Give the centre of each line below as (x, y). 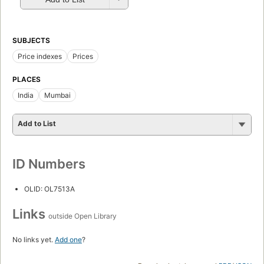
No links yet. (34, 240)
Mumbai (57, 95)
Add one (68, 240)
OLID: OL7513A (49, 189)
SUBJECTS (31, 41)
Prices (83, 57)
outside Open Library (82, 216)
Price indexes (40, 57)
